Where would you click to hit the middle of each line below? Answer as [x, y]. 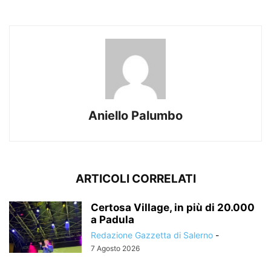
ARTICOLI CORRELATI [135, 178]
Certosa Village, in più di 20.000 [173, 207]
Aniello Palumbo [135, 115]
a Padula [113, 219]
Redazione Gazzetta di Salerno [152, 235]
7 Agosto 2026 [115, 248]
